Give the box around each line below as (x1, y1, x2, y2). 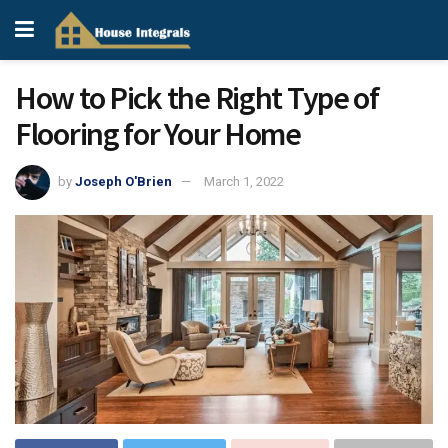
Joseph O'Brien (75, 173, 172, 189)
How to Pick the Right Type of (15, 78, 379, 118)
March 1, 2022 (204, 173, 284, 189)
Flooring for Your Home (15, 114, 301, 154)
